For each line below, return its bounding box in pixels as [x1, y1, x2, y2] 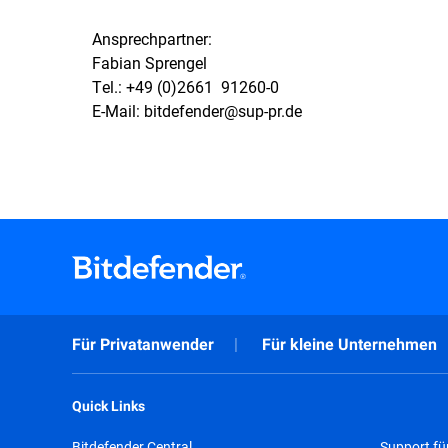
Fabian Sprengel [92, 52, 207, 73]
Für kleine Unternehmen [262, 335, 437, 354]
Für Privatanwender [72, 335, 214, 354]
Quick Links [72, 398, 145, 414]
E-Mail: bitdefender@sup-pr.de [92, 100, 302, 121]
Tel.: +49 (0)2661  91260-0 [92, 76, 279, 97]
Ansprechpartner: [92, 28, 212, 49]
